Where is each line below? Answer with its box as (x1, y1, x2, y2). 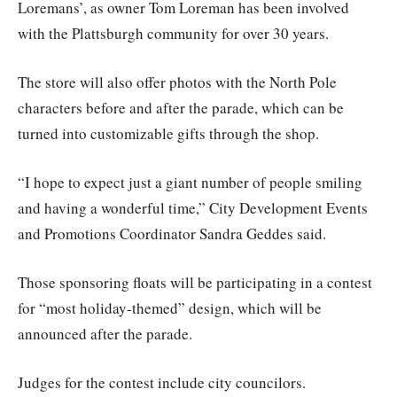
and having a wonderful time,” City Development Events (18, 197, 368, 218)
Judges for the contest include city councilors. (18, 371, 306, 393)
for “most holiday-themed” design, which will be (18, 297, 322, 318)
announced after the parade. (18, 323, 192, 344)
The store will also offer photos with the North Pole (18, 71, 337, 92)
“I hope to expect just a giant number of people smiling (18, 171, 362, 192)
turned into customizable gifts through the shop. (18, 122, 319, 144)
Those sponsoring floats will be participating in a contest (18, 271, 372, 292)
